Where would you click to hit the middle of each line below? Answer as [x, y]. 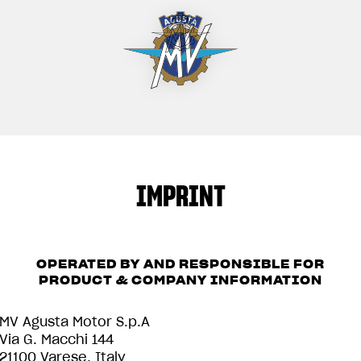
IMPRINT [180, 196]
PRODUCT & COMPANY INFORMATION [180, 280]
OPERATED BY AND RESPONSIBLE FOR [180, 264]
